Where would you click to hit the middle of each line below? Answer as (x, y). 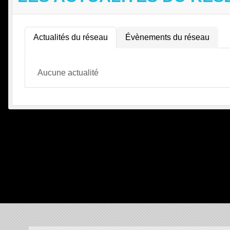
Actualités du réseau (71, 37)
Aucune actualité (68, 73)
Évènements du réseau (167, 37)
